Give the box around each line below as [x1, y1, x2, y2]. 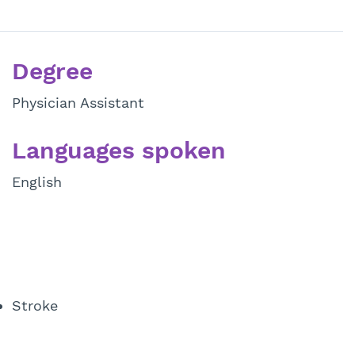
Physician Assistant [11, 94, 144, 111]
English [11, 174, 62, 190]
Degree [11, 57, 93, 85]
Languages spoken [11, 136, 226, 164]
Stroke [12, 297, 58, 314]
